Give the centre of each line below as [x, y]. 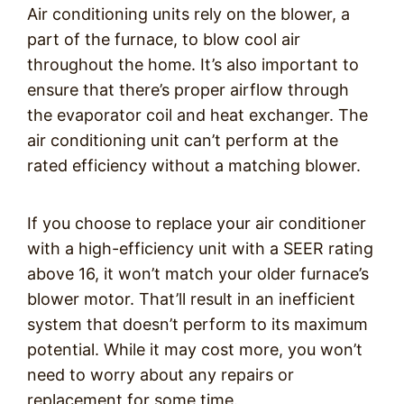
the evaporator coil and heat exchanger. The [197, 115]
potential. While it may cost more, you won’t [195, 349]
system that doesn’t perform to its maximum [197, 324]
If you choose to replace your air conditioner [197, 223]
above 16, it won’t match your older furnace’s [198, 274]
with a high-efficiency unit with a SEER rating [200, 248]
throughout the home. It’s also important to [193, 64]
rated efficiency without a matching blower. [194, 165]
